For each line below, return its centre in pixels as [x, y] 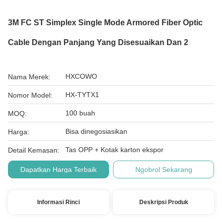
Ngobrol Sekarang [164, 169]
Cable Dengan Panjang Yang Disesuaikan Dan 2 [98, 42]
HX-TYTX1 [82, 95]
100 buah [80, 113]
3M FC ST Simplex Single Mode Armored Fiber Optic [105, 23]
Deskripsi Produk [164, 202]
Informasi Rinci [58, 202]
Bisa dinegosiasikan [96, 131]
